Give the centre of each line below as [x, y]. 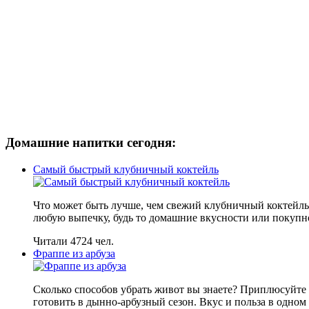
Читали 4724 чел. [73, 241]
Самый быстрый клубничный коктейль [126, 169]
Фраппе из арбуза [74, 253]
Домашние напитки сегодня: [91, 142]
